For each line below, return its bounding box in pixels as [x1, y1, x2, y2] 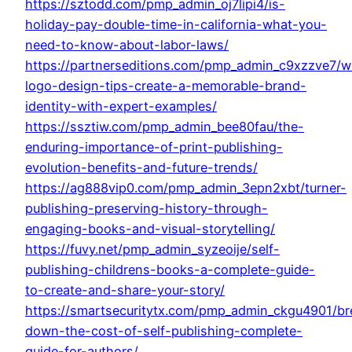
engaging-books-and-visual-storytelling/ [25, 221, 275, 237]
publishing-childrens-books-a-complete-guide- [25, 262, 315, 278]
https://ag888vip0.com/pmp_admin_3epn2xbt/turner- [25, 180, 346, 196]
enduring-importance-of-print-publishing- [25, 139, 283, 156]
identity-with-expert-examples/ [25, 98, 217, 115]
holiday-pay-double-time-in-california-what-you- [25, 16, 327, 33]
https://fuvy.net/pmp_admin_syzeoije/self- [25, 241, 280, 258]
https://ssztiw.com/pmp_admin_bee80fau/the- [25, 119, 304, 135]
